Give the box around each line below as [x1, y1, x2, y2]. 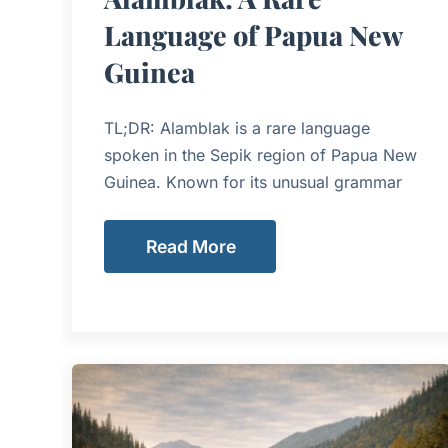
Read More [146, 235, 236, 257]
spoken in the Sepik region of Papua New [104, 145, 417, 165]
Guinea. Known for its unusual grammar [104, 172, 402, 192]
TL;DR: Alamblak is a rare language [104, 118, 370, 138]
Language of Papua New [104, 17, 402, 53]
